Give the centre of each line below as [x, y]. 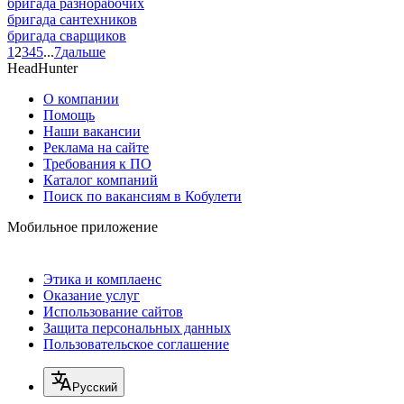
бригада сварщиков [67, 35]
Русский [95, 387]
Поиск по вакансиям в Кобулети [142, 196]
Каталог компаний [101, 179]
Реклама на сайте [96, 147]
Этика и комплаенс [102, 279]
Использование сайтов [113, 311]
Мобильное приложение [83, 226]
